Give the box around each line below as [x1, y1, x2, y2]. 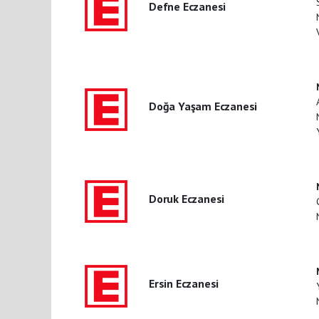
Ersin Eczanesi [148, 276, 219, 291]
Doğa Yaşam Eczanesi [148, 99, 258, 114]
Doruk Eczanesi [148, 191, 225, 206]
